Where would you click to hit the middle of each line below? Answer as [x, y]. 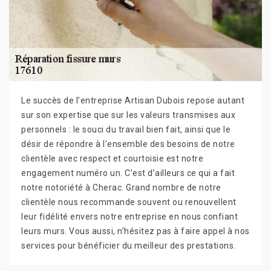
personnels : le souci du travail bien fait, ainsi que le [126, 129]
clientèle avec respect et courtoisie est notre [112, 158]
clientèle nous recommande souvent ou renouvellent [129, 202]
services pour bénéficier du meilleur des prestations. [129, 246]
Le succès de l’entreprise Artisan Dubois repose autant [133, 100]
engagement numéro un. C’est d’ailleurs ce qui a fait [128, 173]
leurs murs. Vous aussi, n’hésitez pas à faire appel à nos [135, 231]
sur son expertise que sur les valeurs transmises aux [128, 115]
